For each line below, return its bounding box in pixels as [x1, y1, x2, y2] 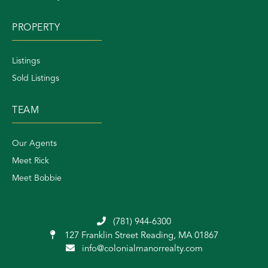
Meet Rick [12, 157, 49, 166]
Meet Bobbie [12, 174, 62, 183]
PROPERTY [12, 23, 60, 33]
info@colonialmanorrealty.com [81, 245, 203, 254]
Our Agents [12, 139, 57, 148]
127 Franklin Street [62, 232, 141, 241]
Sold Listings [12, 74, 59, 83]
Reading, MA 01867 [140, 232, 218, 241]
